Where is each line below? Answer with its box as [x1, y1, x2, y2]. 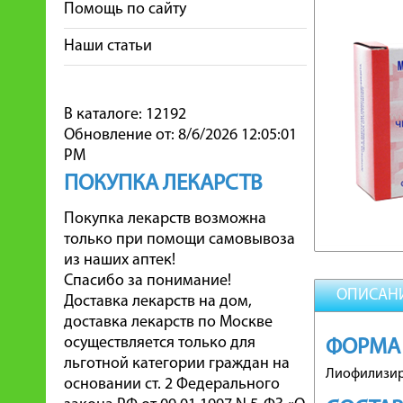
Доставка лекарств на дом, [64, 293, 252, 310]
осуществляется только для [64, 335, 255, 352]
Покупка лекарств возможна [64, 210, 266, 228]
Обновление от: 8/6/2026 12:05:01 [64, 127, 297, 144]
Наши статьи [64, 38, 152, 55]
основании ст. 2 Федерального [64, 376, 280, 393]
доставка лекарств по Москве [64, 314, 273, 331]
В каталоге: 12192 [64, 106, 186, 123]
